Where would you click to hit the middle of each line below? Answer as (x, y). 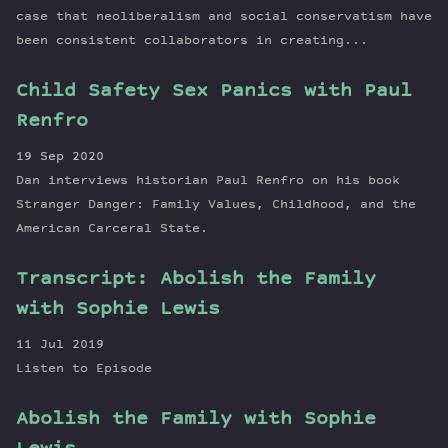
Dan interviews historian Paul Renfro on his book (208, 181)
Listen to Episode (84, 369)
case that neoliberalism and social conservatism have (224, 17)
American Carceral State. (112, 229)
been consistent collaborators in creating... (192, 41)
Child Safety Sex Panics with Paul (214, 91)
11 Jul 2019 (60, 345)
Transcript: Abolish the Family (196, 279)
